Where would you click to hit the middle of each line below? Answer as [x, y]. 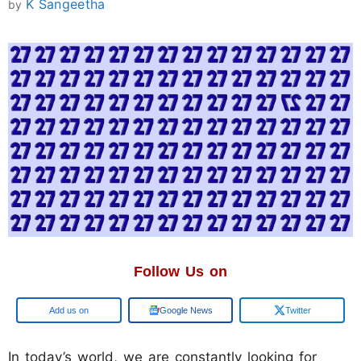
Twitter [298, 310]
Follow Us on [180, 271]
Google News [186, 310]
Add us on [68, 310]
